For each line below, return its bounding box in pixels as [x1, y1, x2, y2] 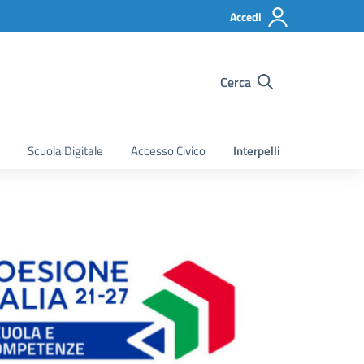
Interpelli [233, 141, 280, 160]
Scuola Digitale [28, 141, 103, 160]
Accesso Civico [131, 141, 206, 160]
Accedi [230, 8, 262, 25]
